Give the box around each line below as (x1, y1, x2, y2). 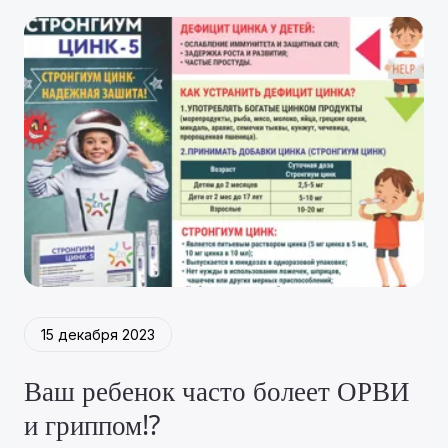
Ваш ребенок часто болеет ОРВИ (23, 377, 410, 408)
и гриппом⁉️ (23, 411, 160, 442)
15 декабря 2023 (40, 325, 155, 343)
